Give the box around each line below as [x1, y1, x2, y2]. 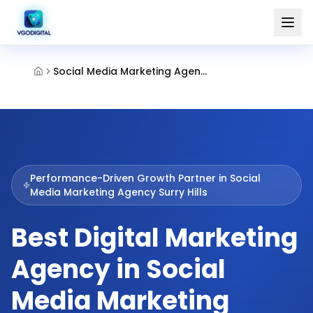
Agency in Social [11, 252, 226, 287]
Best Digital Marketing [11, 220, 298, 256]
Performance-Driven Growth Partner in [30, 171, 231, 185]
